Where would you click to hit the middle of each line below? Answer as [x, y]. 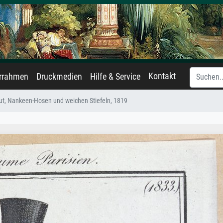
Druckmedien [59, 77]
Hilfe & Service [115, 77]
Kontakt [162, 76]
